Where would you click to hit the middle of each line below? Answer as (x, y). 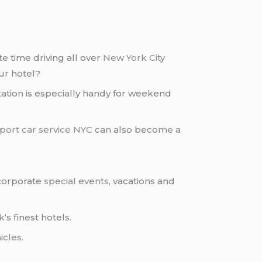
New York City (134, 57)
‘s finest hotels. (38, 217)
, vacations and (142, 181)
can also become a (137, 129)
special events (77, 181)
